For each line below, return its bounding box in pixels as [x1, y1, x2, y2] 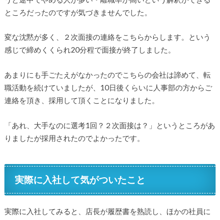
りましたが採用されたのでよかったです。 [4, 133, 144, 142]
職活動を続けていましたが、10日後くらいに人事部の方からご [4, 83, 212, 92]
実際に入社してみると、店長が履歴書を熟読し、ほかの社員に [4, 207, 211, 216]
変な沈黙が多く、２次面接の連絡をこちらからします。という [4, 32, 211, 42]
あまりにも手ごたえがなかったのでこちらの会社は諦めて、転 [4, 70, 211, 79]
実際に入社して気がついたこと [15, 174, 146, 186]
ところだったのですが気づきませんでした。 [4, 7, 152, 17]
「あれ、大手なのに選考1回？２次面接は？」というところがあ [4, 120, 215, 130]
